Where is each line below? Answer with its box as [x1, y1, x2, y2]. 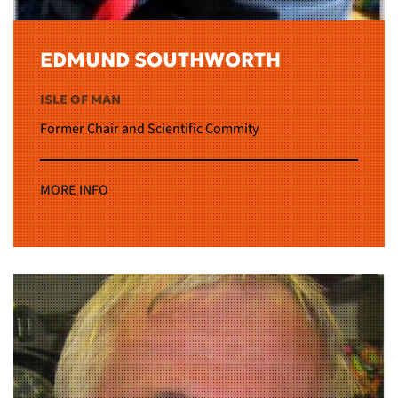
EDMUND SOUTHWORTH [40, 47, 281, 72]
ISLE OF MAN [40, 91, 121, 107]
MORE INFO [40, 180, 108, 201]
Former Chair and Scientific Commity [40, 118, 259, 139]
